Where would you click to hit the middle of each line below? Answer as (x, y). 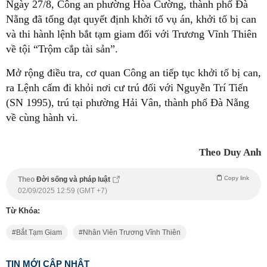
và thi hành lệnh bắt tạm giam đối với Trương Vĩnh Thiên (131, 34)
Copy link (237, 178)
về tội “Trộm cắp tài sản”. (62, 49)
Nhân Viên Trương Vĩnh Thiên (132, 232)
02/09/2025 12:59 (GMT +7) (63, 190)
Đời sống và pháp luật (74, 179)
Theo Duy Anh (230, 152)
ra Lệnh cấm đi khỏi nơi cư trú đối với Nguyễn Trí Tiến (127, 87)
